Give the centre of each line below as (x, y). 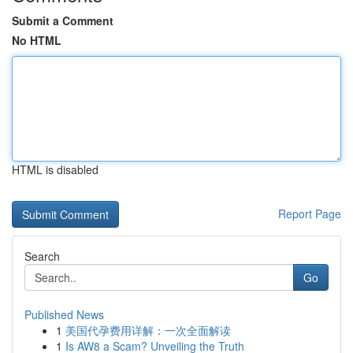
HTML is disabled (55, 169)
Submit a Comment (63, 20)
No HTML (37, 40)
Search (42, 256)
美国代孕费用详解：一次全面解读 (148, 330)
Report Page (310, 214)
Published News (64, 314)
